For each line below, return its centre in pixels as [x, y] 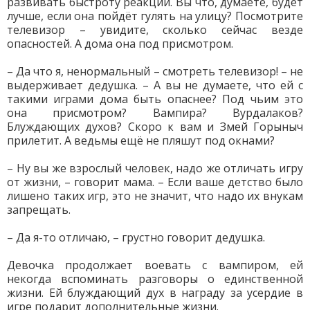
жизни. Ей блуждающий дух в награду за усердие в [155, 293]
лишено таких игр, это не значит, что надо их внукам [155, 196]
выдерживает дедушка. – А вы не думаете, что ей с [155, 85]
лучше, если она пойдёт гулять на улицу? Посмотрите [155, 16]
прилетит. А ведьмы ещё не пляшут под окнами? [141, 140]
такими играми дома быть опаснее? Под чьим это [155, 99]
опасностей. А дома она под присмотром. [120, 44]
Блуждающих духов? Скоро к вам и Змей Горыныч [155, 127]
